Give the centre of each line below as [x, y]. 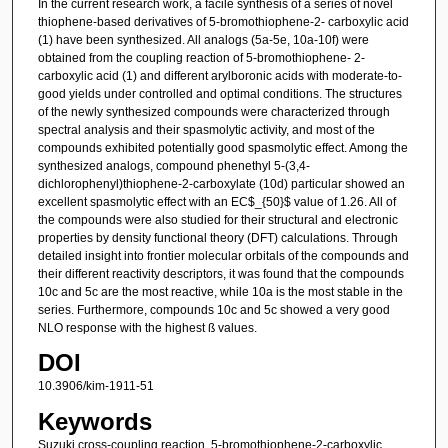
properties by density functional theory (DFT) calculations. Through [217, 237]
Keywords [94, 421]
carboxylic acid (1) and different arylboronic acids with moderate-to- [219, 75]
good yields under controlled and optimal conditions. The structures [219, 93]
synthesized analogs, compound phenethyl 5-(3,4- [173, 165]
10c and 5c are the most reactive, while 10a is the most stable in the [220, 291]
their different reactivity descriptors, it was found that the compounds [220, 273]
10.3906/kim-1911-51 [95, 386]
